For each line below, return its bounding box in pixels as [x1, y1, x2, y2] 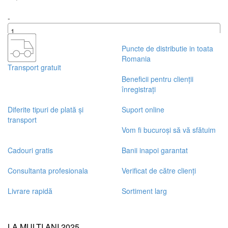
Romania [122, 53, 151, 64]
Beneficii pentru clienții [122, 73, 193, 84]
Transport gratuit [8, 62, 61, 72]
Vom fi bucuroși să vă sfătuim [122, 124, 216, 135]
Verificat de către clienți [122, 165, 196, 176]
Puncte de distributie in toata [122, 43, 213, 53]
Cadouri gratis [8, 145, 53, 155]
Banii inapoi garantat [122, 145, 188, 155]
